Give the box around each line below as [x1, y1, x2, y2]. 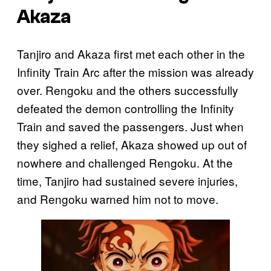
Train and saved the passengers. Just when [17, 117, 244, 134]
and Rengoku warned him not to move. [17, 190, 218, 207]
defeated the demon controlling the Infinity [17, 99, 234, 116]
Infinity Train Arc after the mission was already [17, 63, 254, 80]
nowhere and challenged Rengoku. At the [17, 154, 233, 171]
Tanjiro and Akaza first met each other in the [17, 45, 245, 62]
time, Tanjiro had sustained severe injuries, [17, 172, 238, 189]
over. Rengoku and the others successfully [17, 81, 238, 98]
